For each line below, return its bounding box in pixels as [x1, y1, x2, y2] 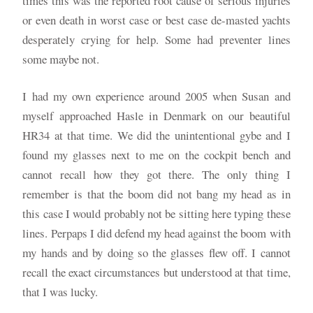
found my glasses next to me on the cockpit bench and [22, 147, 291, 163]
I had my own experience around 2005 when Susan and [22, 88, 291, 105]
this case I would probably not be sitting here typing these [22, 205, 291, 222]
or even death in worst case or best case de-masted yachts [22, 12, 291, 29]
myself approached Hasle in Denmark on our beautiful [22, 108, 291, 124]
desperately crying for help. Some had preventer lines [22, 31, 291, 48]
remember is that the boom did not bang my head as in [22, 186, 291, 203]
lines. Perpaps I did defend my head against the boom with [22, 225, 291, 242]
